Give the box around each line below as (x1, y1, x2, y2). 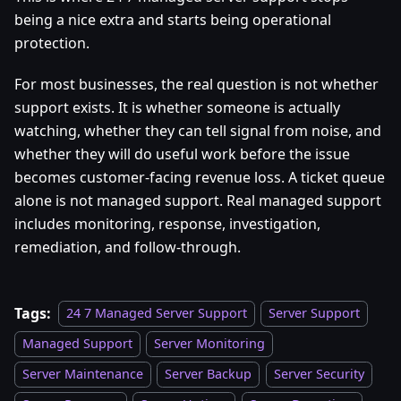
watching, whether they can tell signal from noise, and (14, 120, 381, 141)
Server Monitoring (154, 335, 266, 353)
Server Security (273, 365, 364, 383)
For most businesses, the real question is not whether (14, 73, 379, 94)
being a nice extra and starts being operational (14, 9, 331, 30)
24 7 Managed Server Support (66, 304, 247, 322)
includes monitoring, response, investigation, (14, 213, 320, 234)
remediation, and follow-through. (14, 236, 241, 257)
